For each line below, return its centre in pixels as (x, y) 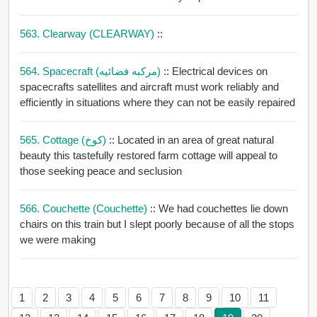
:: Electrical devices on (215, 71)
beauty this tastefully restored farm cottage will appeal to (148, 156)
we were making (57, 240)
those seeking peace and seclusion (100, 171)
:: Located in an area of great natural (191, 140)
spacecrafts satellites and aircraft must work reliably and (48, 87)
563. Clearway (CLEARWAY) (88, 34)
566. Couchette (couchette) (85, 209)
